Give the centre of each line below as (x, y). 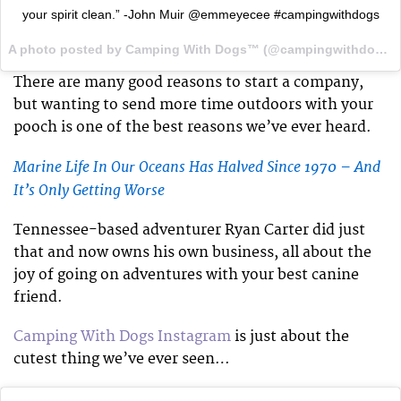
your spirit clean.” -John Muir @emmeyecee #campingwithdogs (200, 14)
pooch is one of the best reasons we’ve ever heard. (192, 127)
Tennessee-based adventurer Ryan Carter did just (189, 230)
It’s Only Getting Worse (89, 190)
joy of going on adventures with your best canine (186, 274)
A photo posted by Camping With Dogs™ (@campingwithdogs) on (381, 49)
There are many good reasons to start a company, (188, 82)
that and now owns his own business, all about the (192, 252)
